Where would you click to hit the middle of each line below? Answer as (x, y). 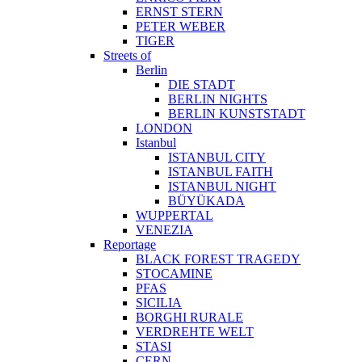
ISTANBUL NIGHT (222, 186)
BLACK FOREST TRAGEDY (218, 259)
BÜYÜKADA (206, 200)
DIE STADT (202, 84)
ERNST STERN (179, 11)
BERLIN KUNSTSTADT (237, 113)
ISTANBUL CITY (217, 157)
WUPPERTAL (175, 215)
